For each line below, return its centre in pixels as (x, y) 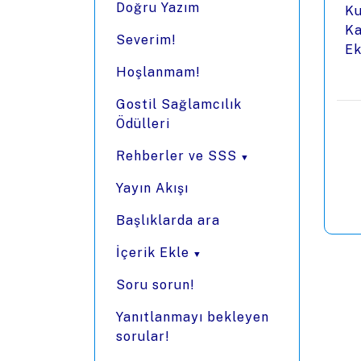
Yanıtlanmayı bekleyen (193, 317)
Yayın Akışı (152, 188)
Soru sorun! (156, 285)
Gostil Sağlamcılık (179, 104)
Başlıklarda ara (168, 220)
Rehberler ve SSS (176, 156)
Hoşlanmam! (158, 72)
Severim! (146, 40)
